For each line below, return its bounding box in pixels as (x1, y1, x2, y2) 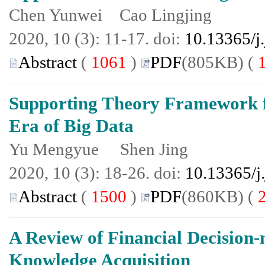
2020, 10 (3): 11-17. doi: (9, 29, 185, 48)
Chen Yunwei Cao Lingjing (9, 5, 212, 24)
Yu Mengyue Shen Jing (9, 140, 188, 159)
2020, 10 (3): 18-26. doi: (9, 163, 185, 182)
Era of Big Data (9, 115, 134, 136)
